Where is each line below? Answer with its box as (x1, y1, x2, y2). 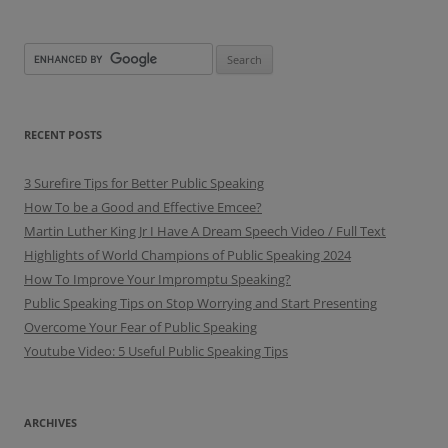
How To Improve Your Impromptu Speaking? (24, 270, 291, 288)
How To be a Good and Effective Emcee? (24, 198, 262, 216)
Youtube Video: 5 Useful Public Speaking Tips (24, 342, 288, 360)
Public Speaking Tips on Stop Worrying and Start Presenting (24, 294, 377, 312)
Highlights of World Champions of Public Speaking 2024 (24, 246, 351, 264)
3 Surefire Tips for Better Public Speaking (24, 174, 264, 192)
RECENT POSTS (24, 127, 102, 142)
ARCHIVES (24, 415, 77, 430)
